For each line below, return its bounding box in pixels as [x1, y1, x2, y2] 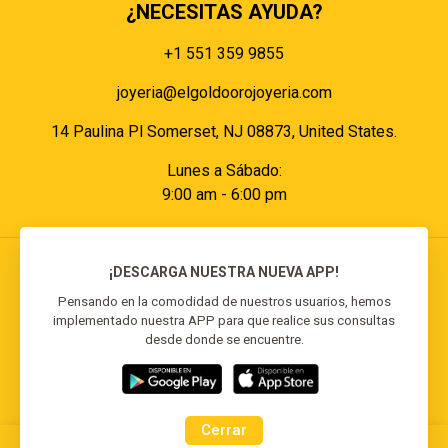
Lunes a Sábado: [166, 161, 282, 181]
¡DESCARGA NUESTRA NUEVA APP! [109, 264, 339, 281]
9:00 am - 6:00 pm [161, 185, 287, 205]
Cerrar [201, 421, 247, 439]
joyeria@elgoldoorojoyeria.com [116, 83, 332, 103]
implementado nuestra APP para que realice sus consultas [53, 313, 395, 329]
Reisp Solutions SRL [259, 343, 403, 363]
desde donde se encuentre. [144, 332, 304, 348]
